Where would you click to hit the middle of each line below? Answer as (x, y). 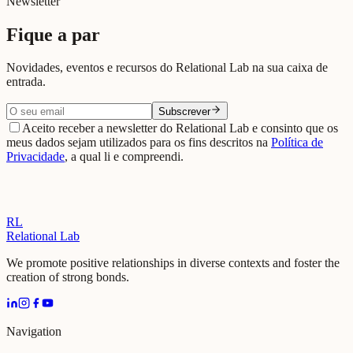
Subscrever (184, 112)
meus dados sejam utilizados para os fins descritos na (137, 143)
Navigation (34, 332)
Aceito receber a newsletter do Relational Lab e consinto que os (180, 128)
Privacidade (35, 157)
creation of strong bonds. (68, 277)
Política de (297, 143)
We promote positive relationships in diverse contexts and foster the (173, 263)
